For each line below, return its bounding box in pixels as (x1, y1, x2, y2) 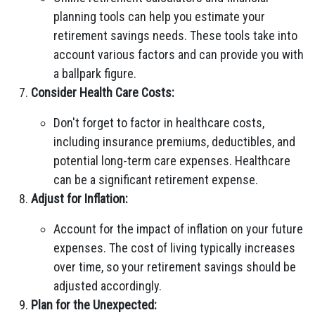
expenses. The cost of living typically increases (53, 240, 295, 255)
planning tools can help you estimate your (53, 9, 265, 24)
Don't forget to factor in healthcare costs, (53, 115, 264, 130)
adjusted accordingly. (53, 278, 162, 293)
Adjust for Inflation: (31, 191, 128, 206)
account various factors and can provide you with (53, 47, 304, 62)
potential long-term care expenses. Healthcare (53, 153, 290, 168)
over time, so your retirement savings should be (53, 259, 296, 274)
